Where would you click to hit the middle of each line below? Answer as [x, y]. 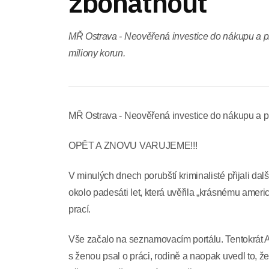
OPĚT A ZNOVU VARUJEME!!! [133, 146]
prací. [80, 209]
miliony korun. [97, 53]
